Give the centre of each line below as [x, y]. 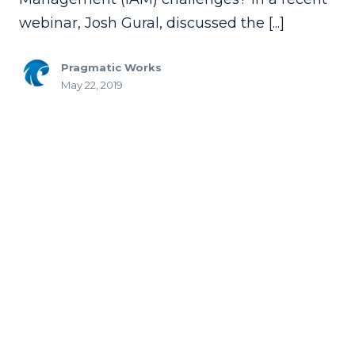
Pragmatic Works [111, 68]
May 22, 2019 [92, 85]
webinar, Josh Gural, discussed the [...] [152, 23]
